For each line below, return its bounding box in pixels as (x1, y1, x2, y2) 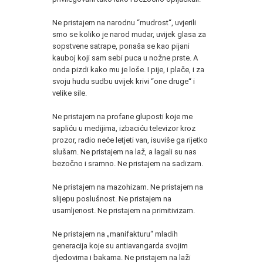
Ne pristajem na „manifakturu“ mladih (52, 229, 178, 238)
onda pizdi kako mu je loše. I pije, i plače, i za (52, 65, 204, 74)
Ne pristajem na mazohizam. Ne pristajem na (52, 182, 203, 191)
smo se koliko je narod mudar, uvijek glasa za (52, 29, 206, 39)
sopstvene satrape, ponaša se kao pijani (52, 41, 190, 50)
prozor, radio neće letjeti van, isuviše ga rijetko (52, 135, 208, 144)
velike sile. (52, 88, 87, 97)
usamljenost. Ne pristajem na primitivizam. (52, 205, 195, 215)
